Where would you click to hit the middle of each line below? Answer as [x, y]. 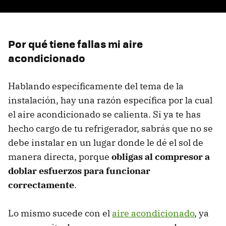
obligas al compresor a [160, 157]
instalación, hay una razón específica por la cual [110, 100]
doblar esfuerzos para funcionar [79, 171]
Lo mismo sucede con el [60, 213]
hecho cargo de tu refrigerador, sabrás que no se [110, 129]
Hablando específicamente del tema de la [96, 86]
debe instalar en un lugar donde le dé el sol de [106, 143]
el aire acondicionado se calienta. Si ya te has [104, 115]
